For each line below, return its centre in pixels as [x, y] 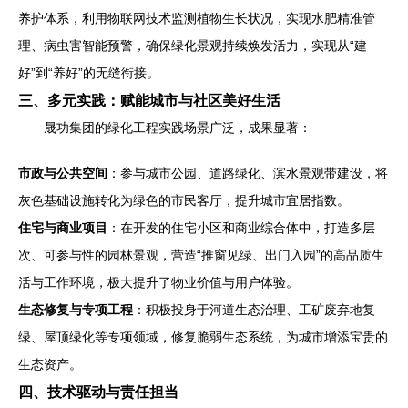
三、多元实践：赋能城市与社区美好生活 [149, 101]
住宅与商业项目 [63, 228]
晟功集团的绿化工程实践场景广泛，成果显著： [178, 128]
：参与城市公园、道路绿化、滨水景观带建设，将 [248, 173]
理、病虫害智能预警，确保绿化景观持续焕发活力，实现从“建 [193, 46]
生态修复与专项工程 [76, 310]
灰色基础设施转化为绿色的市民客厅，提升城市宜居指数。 [184, 201]
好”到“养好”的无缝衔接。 [89, 73]
